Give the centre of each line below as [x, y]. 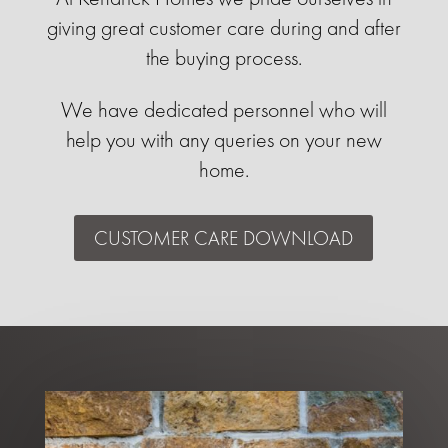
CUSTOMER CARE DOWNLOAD [224, 238]
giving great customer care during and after [223, 28]
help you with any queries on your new [223, 140]
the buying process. [223, 58]
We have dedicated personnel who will [223, 110]
